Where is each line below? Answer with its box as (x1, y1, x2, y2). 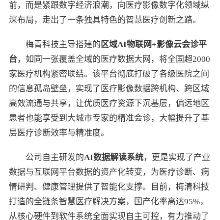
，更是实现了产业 (143, 153, 210, 163)
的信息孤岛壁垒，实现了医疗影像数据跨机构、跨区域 (8, 84, 209, 94)
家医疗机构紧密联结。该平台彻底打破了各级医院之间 (8, 69, 209, 79)
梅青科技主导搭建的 (25, 40, 101, 50)
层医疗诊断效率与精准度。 (8, 128, 109, 138)
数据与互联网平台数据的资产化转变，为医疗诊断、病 (8, 167, 209, 177)
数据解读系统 (93, 153, 143, 163)
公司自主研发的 (25, 153, 84, 163)
